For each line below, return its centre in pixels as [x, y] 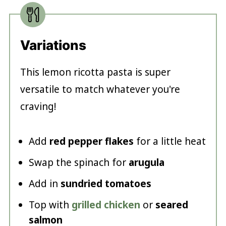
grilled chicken [106, 205]
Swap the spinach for [78, 163]
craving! [38, 107]
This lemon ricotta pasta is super [95, 72]
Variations [53, 45]
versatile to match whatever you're [100, 90]
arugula [146, 163]
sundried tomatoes [106, 184]
